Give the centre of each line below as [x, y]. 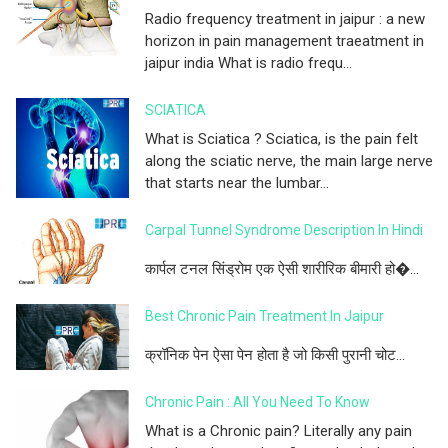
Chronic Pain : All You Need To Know [257, 402]
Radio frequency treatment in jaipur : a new [285, 19]
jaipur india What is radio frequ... [248, 63]
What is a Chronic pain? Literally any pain [278, 431]
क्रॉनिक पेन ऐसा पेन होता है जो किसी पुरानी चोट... [275, 355]
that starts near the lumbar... [237, 183]
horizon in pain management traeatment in [284, 41]
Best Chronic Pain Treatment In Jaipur [264, 316]
